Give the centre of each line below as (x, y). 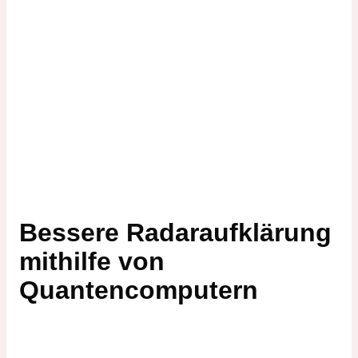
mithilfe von (92, 262)
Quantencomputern (139, 290)
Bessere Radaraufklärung (175, 233)
